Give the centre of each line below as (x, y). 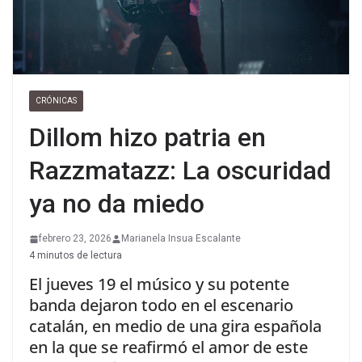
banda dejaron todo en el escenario (161, 305)
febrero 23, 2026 (75, 239)
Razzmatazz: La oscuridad (180, 171)
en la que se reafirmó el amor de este (168, 347)
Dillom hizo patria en (147, 138)
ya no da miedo (117, 204)
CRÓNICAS (56, 101)
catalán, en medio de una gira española (175, 326)
